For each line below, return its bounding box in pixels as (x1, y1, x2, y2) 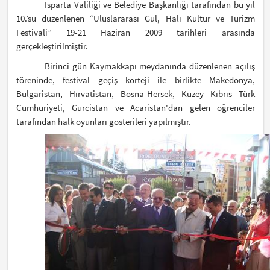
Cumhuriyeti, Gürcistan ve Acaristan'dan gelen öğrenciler (16, 101, 255, 113)
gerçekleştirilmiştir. (16, 40, 90, 52)
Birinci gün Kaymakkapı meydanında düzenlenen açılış (45, 60, 255, 72)
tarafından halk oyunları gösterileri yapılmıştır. (16, 115, 193, 127)
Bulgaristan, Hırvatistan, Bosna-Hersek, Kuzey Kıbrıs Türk (16, 87, 255, 99)
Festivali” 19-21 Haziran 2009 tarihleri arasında (16, 26, 255, 38)
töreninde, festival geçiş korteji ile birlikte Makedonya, (16, 74, 255, 86)
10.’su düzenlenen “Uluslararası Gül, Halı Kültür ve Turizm (16, 12, 255, 24)
